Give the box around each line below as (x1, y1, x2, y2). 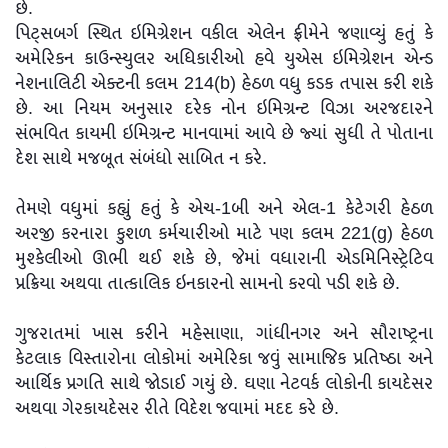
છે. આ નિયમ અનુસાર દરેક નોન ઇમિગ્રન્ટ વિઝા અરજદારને (15, 93, 433, 124)
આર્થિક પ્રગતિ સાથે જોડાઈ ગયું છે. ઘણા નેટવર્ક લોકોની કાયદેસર (15, 368, 433, 399)
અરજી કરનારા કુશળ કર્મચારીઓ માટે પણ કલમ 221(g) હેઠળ (15, 218, 433, 249)
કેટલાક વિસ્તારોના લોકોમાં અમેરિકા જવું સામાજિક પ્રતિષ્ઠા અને (15, 343, 433, 374)
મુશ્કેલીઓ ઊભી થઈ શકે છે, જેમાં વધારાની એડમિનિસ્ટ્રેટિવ (15, 243, 433, 274)
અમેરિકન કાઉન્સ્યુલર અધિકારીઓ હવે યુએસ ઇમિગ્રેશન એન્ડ (15, 43, 433, 74)
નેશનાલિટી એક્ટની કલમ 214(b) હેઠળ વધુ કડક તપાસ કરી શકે (15, 68, 433, 99)
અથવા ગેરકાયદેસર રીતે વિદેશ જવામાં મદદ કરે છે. (15, 393, 339, 424)
